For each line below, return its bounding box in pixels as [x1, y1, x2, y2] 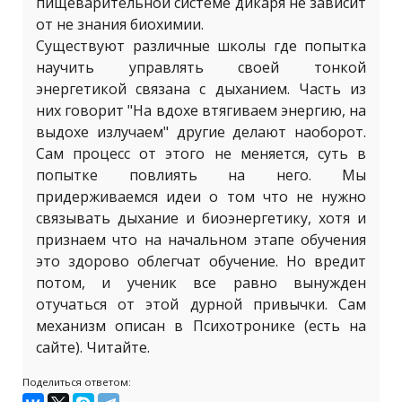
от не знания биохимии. [36, 14, 204, 34]
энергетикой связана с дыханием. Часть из [36, 79, 366, 99]
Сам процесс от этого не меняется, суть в [36, 144, 366, 163]
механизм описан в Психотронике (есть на [36, 316, 366, 336]
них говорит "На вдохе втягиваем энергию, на [36, 100, 366, 120]
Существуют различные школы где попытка [36, 36, 366, 56]
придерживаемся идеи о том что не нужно [36, 187, 366, 206]
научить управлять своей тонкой [36, 57, 366, 77]
